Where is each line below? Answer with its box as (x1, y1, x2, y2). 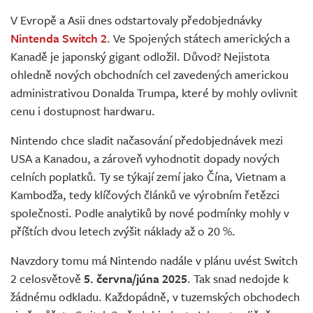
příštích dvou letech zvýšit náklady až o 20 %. (10, 222, 235, 240)
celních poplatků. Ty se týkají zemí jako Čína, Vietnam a (10, 168, 286, 186)
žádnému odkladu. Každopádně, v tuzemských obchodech (10, 288, 300, 306)
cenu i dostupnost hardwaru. (10, 102, 155, 120)
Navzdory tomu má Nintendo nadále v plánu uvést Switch (10, 252, 298, 270)
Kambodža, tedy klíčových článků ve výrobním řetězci (10, 186, 279, 204)
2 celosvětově (10, 270, 84, 288)
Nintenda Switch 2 (10, 29, 107, 48)
